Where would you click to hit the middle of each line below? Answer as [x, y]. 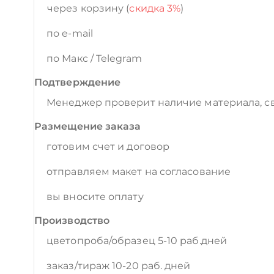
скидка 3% [155, 8]
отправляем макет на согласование [139, 172]
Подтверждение [78, 82]
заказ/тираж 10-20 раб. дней [119, 266]
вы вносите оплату [95, 197]
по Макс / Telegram [94, 58]
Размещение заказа [88, 126]
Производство [72, 220]
